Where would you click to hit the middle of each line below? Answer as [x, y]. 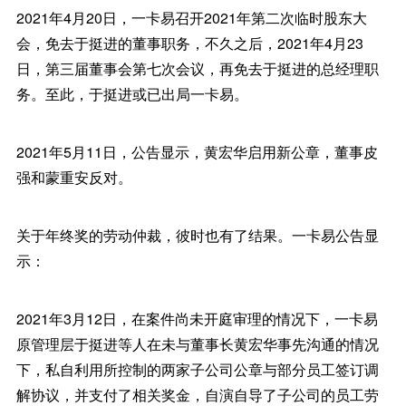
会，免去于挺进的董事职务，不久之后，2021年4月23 [189, 43]
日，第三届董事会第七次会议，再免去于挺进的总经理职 [197, 69]
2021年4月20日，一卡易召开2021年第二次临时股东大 [191, 18]
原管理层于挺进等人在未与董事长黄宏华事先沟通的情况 [197, 344]
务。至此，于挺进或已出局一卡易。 [132, 94]
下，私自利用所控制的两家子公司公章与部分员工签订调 [197, 370]
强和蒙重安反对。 [74, 178]
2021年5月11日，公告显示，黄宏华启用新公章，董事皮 [197, 152]
